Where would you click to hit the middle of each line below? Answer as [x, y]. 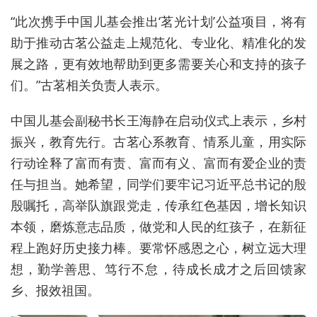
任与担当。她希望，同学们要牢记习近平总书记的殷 [158, 184]
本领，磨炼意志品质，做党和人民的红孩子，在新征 [158, 226]
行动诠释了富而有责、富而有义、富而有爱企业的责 [158, 162]
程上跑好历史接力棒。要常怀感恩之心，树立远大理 [158, 247]
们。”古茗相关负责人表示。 [89, 85]
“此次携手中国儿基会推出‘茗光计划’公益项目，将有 [158, 21]
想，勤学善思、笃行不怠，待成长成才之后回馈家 [158, 269]
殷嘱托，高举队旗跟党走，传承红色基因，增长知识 [158, 205]
